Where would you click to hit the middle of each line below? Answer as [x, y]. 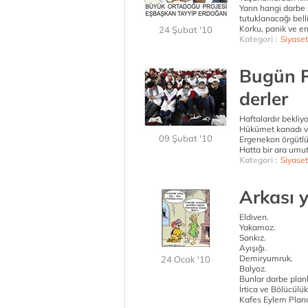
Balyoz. [253, 268]
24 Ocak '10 [186, 259]
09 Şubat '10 [186, 138]
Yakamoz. [257, 227]
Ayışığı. [253, 248]
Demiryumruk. [266, 258]
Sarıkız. [253, 238]
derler [264, 99]
